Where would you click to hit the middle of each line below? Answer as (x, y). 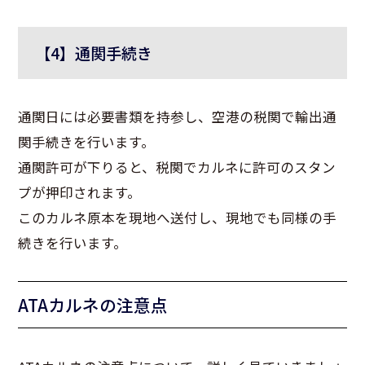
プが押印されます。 (80, 192)
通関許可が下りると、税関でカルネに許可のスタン (177, 167)
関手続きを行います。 (87, 141)
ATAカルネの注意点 (93, 305)
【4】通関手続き (94, 53)
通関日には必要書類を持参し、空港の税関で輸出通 (178, 116)
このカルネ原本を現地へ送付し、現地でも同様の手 (178, 217)
